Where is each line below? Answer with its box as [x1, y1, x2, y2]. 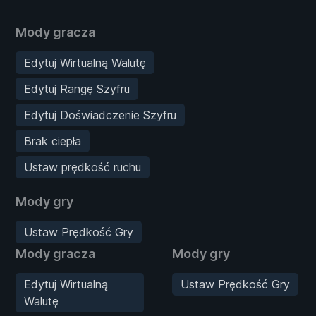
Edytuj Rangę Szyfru [24, 81, 130, 96]
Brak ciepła [24, 133, 81, 148]
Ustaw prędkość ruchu [24, 159, 141, 174]
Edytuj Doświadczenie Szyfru [24, 107, 176, 122]
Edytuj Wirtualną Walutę [24, 55, 146, 70]
